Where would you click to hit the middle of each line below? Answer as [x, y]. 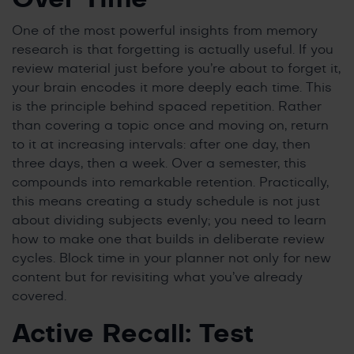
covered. [39, 297]
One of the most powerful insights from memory [165, 31]
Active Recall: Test [133, 335]
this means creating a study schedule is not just [166, 202]
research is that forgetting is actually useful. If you [173, 50]
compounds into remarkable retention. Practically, [170, 183]
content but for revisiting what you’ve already [157, 278]
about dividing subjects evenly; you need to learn [169, 221]
